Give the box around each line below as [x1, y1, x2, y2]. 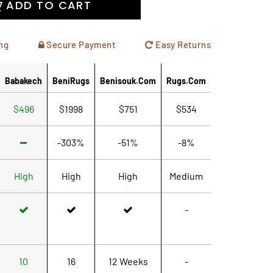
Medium [169, 169, 203, 182]
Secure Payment [44, 38, 116, 50]
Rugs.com [166, 75, 206, 86]
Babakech [5, 75, 42, 86]
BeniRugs [52, 75, 90, 86]
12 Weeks [108, 255, 148, 267]
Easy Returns [153, 38, 211, 50]
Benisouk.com [100, 75, 156, 86]
